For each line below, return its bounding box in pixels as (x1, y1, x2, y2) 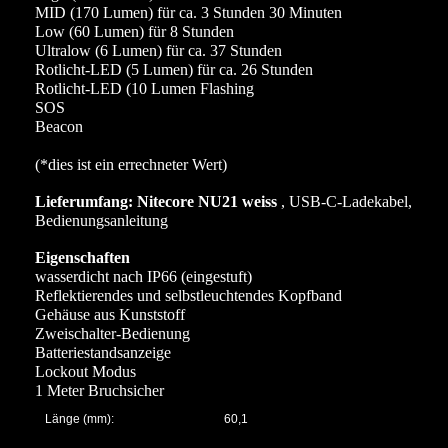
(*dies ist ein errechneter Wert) (35, 155, 227, 173)
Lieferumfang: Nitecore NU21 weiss (35, 192, 281, 210)
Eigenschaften (35, 248, 130, 266)
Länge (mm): (45, 411, 114, 426)
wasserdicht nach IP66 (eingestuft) (35, 267, 252, 285)
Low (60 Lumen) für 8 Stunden (35, 22, 234, 40)
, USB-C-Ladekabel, (281, 192, 412, 210)
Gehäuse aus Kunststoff (35, 305, 185, 323)
